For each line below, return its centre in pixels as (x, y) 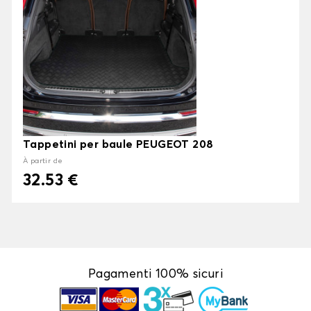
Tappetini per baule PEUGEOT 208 (118, 145)
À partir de (43, 161)
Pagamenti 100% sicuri (155, 275)
